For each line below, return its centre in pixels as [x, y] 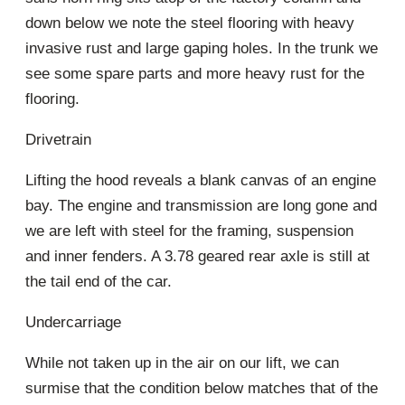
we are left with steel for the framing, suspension [189, 231]
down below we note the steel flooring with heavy [190, 23]
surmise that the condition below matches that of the [202, 388]
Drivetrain [58, 139]
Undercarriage [73, 322]
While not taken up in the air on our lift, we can [182, 363]
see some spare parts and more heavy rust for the [195, 73]
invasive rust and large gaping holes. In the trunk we [202, 48]
